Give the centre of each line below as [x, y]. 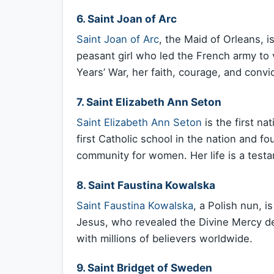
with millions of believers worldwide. [165, 239]
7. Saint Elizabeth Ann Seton [149, 102]
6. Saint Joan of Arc [127, 18]
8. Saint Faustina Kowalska [146, 185]
